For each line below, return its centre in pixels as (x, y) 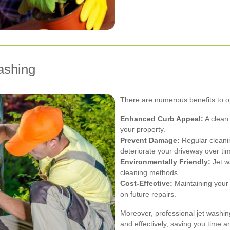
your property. (143, 129)
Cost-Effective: (146, 183)
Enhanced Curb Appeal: (162, 118)
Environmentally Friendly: (165, 161)
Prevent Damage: (150, 140)
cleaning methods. (150, 172)
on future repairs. (148, 194)
